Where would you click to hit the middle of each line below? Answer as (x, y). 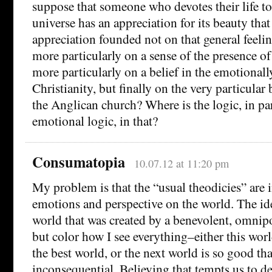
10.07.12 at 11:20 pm (181, 164)
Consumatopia (79, 162)
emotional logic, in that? (95, 121)
